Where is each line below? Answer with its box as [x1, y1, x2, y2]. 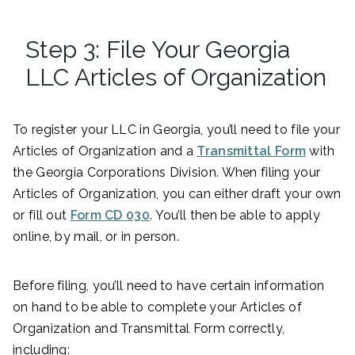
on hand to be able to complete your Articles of [13, 300, 303, 315]
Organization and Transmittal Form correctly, [13, 321, 285, 337]
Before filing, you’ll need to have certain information [13, 278, 325, 294]
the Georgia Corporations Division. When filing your [13, 165, 321, 181]
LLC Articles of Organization [25, 63, 326, 92]
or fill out [13, 208, 71, 223]
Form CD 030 [70, 208, 150, 223]
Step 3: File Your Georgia [25, 36, 290, 64]
